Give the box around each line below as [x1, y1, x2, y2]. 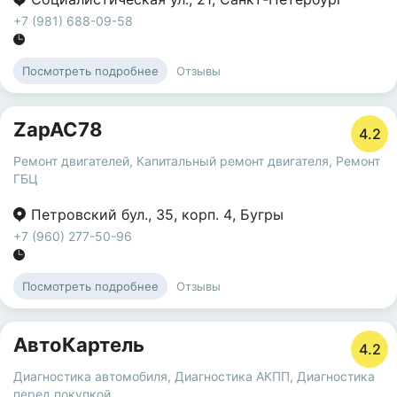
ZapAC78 [13, 118, 103, 141]
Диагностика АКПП [175, 369, 290, 384]
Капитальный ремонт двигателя [136, 153, 329, 168]
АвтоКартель [13, 333, 144, 356]
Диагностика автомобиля [13, 369, 167, 384]
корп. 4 [182, 206, 232, 223]
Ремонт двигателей [13, 153, 129, 168]
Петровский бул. [31, 206, 148, 223]
